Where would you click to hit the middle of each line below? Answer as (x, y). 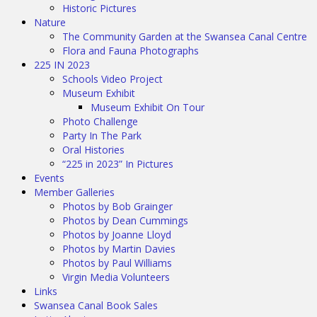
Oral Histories (93, 150)
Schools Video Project (113, 79)
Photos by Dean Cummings (125, 220)
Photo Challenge (100, 121)
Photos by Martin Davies (119, 249)
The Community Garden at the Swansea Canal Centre (185, 36)
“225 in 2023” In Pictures (118, 164)
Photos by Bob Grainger (117, 206)
